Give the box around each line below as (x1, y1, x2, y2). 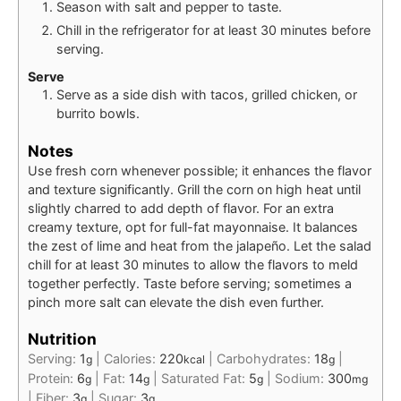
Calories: (104, 351, 159, 367)
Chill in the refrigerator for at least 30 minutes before (56, 22, 371, 38)
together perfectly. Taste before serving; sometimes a (28, 275, 352, 291)
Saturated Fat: (161, 371, 249, 387)
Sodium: (275, 371, 328, 387)
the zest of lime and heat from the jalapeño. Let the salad (28, 237, 371, 253)
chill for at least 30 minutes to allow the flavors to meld (28, 256, 358, 272)
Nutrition (28, 329, 97, 349)
